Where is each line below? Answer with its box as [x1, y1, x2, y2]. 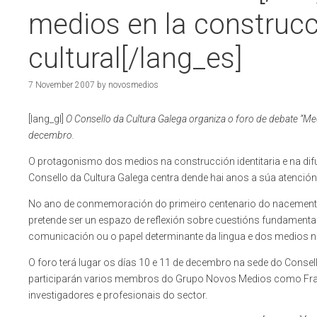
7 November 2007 [28, 80, 95, 91]
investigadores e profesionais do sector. [28, 289, 207, 301]
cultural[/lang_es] [28, 41, 242, 75]
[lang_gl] [28, 113, 66, 125]
